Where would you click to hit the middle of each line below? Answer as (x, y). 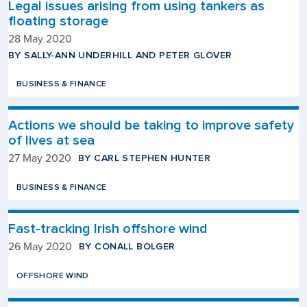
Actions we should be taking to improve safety (151, 125)
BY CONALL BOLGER (127, 246)
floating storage (58, 21)
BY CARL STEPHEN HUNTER (145, 158)
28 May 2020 (40, 39)
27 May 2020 (40, 158)
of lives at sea (51, 140)
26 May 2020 (40, 247)
